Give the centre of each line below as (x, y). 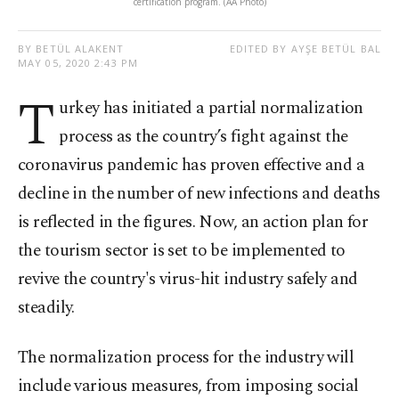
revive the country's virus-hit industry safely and (188, 280)
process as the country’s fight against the (204, 137)
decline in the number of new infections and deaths (199, 194)
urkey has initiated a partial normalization (211, 109)
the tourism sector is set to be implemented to (182, 251)
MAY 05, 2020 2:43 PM (78, 63)
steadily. (46, 308)
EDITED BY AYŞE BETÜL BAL (305, 49)
